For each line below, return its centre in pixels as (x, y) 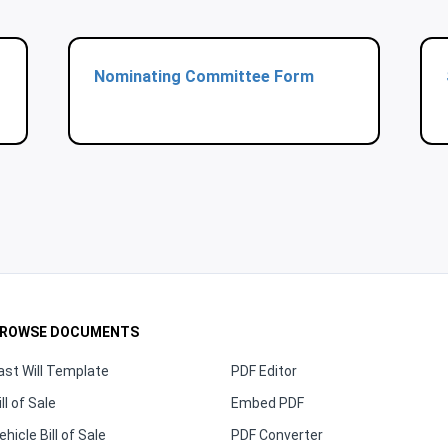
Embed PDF (267, 403)
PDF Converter (277, 435)
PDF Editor (264, 371)
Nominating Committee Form (204, 76)
